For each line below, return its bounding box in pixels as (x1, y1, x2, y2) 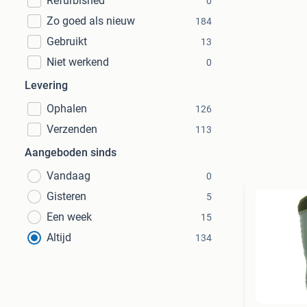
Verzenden (47, 123, 97, 136)
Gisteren (47, 190, 86, 203)
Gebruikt (47, 35, 87, 48)
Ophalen (47, 102, 87, 115)
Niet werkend (47, 56, 109, 69)
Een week (47, 210, 92, 223)
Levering (25, 79, 68, 92)
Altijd (47, 231, 71, 244)
